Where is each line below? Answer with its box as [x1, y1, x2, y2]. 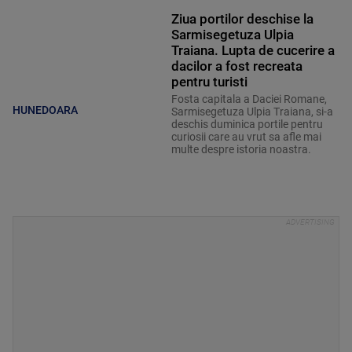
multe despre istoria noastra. [170, 143, 311, 156]
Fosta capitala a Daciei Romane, [170, 93, 327, 106]
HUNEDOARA [13, 103, 78, 116]
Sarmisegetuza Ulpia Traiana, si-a [170, 105, 333, 119]
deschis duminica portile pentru [170, 118, 323, 131]
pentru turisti [170, 74, 247, 90]
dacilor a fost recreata [170, 58, 302, 75]
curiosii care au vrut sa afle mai [170, 130, 321, 144]
